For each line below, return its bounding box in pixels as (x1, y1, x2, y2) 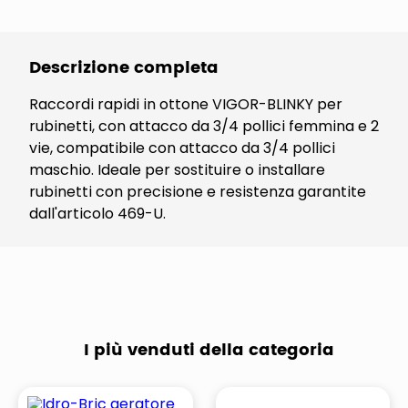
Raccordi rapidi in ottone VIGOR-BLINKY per (29, 94, 342, 115)
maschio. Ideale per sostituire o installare (29, 159, 325, 180)
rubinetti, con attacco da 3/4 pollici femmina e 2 (29, 116, 379, 137)
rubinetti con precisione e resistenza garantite (29, 181, 366, 202)
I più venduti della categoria (83, 337, 334, 363)
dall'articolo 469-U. (29, 203, 166, 224)
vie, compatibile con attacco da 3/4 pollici (29, 138, 335, 158)
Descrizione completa (29, 55, 219, 81)
